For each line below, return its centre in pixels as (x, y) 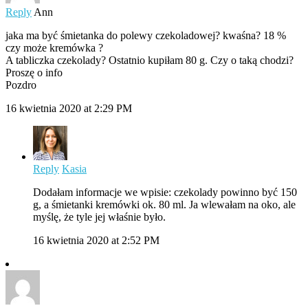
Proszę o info (34, 72)
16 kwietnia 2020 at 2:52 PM (96, 240)
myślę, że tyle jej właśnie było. (99, 217)
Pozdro (21, 85)
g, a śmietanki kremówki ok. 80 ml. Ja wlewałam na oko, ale (164, 204)
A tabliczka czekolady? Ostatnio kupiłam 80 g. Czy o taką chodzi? (150, 60)
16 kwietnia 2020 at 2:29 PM (69, 108)
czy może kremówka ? (54, 47)
